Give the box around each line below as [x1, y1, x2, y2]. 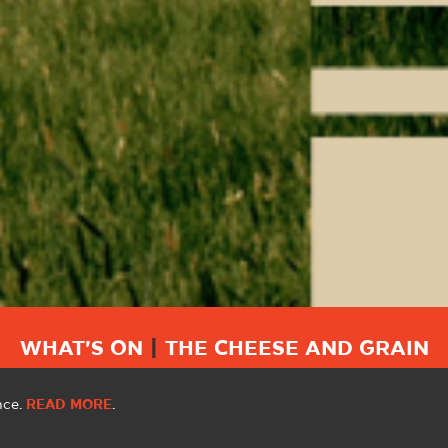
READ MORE [26, 398, 112, 411]
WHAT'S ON [19, 339, 149, 358]
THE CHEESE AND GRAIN [158, 339, 429, 358]
